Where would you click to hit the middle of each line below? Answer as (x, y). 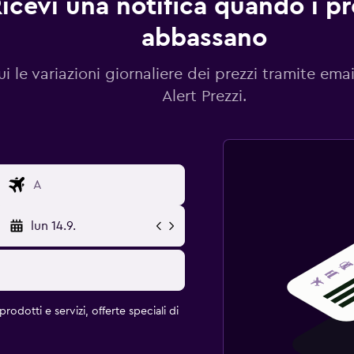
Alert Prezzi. (204, 96)
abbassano (204, 38)
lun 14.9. (53, 226)
